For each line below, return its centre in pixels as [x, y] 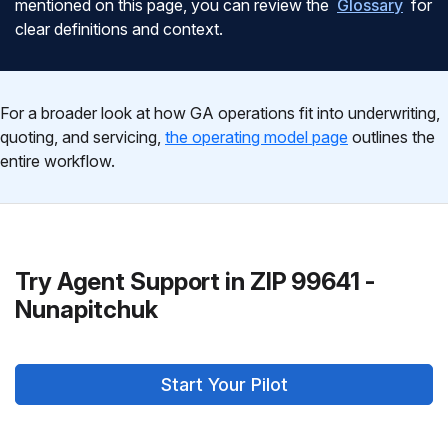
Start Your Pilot [224, 384]
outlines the [391, 137]
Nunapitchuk [86, 309]
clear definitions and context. [119, 29]
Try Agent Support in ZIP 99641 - [195, 281]
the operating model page [256, 137]
